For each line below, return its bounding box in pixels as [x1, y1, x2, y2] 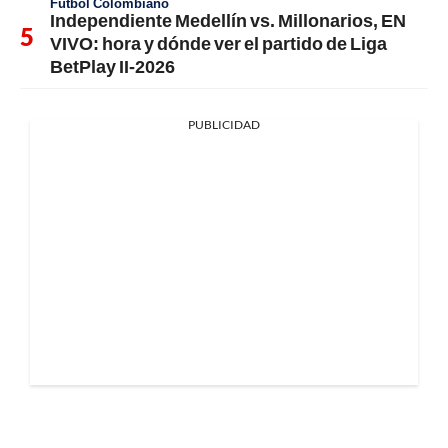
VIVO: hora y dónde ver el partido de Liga [50, 31, 387, 54]
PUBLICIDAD [188, 116, 260, 132]
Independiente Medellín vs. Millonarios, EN [50, 8, 406, 31]
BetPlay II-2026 [50, 54, 175, 77]
